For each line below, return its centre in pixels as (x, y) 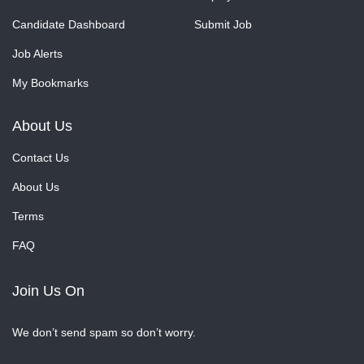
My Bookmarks (50, 83)
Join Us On (48, 291)
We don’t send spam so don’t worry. (104, 333)
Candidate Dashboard (69, 25)
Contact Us (41, 158)
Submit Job (223, 25)
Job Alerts (37, 54)
